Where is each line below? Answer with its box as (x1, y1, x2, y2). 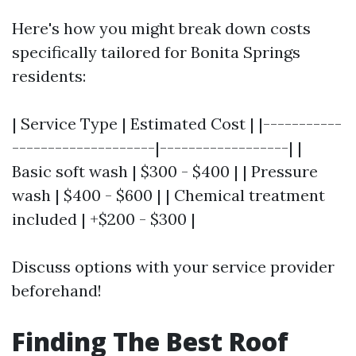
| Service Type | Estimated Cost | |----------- (12, 114, 342, 133)
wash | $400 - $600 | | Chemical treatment (12, 185, 325, 205)
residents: (12, 66, 86, 86)
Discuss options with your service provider (12, 257, 335, 277)
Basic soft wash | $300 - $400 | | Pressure (12, 161, 318, 181)
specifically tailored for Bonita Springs (12, 42, 300, 62)
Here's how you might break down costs (12, 18, 311, 38)
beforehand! (12, 281, 102, 300)
